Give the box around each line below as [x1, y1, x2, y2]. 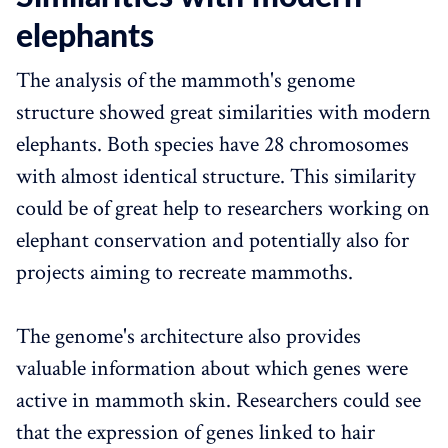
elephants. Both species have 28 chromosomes [16, 129, 409, 159]
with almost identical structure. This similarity [16, 161, 416, 191]
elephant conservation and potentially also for [16, 225, 409, 255]
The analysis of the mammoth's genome [16, 65, 355, 95]
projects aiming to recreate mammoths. [16, 257, 353, 287]
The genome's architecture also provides [16, 321, 361, 351]
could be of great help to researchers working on [16, 193, 430, 223]
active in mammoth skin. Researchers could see [16, 385, 421, 415]
